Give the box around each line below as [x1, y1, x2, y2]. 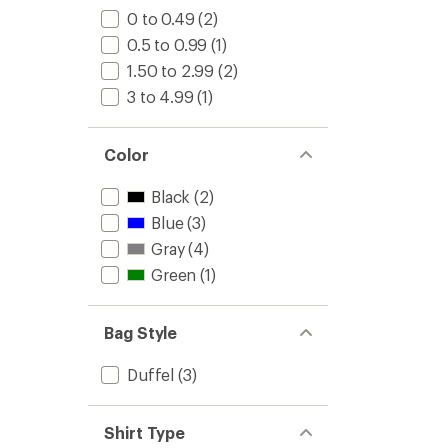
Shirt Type [104, 423, 186, 442]
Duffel [127, 365, 175, 384]
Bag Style [104, 323, 178, 342]
